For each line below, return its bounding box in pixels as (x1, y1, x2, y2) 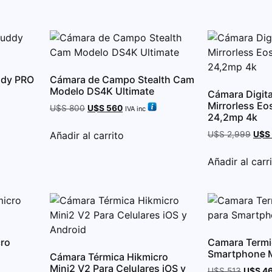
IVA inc (125, 104, 146, 113)
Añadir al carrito (50, 129, 124, 141)
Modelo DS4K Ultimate (50, 84, 154, 97)
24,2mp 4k (208, 110, 257, 123)
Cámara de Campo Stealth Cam (50, 73, 194, 86)
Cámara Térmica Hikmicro (50, 250, 168, 263)
